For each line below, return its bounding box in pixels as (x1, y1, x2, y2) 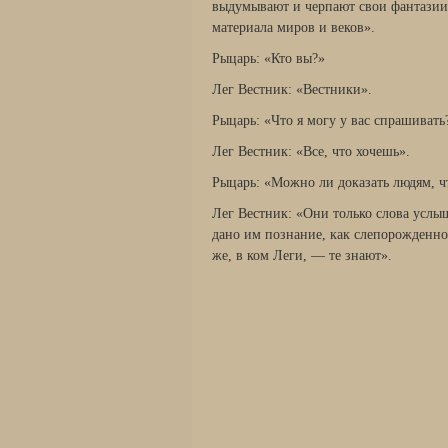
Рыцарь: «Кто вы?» (212, 51, 325, 66)
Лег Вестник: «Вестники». (212, 82, 372, 97)
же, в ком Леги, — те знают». (212, 248, 392, 263)
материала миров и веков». (212, 20, 375, 35)
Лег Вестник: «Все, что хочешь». (212, 144, 410, 159)
